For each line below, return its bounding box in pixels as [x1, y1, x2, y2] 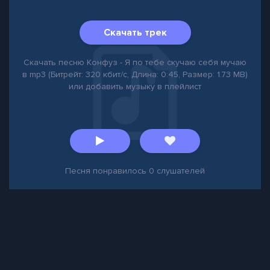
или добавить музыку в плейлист [69, 81, 201, 92]
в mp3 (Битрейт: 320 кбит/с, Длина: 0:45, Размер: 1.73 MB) [22, 69, 248, 80]
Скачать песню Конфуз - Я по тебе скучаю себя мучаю [24, 57, 246, 67]
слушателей [154, 166, 205, 176]
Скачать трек [103, 27, 167, 39]
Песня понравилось [65, 166, 149, 176]
